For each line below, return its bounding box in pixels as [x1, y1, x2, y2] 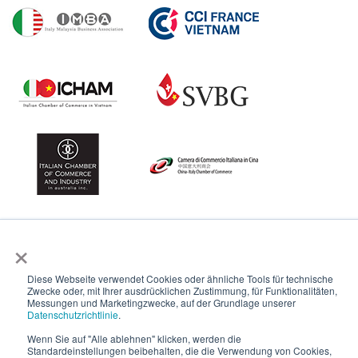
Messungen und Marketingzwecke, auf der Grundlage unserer [27, 296, 296, 309]
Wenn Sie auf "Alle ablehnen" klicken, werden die [27, 332, 241, 345]
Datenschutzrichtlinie [27, 308, 118, 321]
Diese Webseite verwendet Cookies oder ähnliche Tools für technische [27, 272, 333, 285]
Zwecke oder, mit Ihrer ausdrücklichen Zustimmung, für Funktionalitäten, [27, 284, 337, 297]
